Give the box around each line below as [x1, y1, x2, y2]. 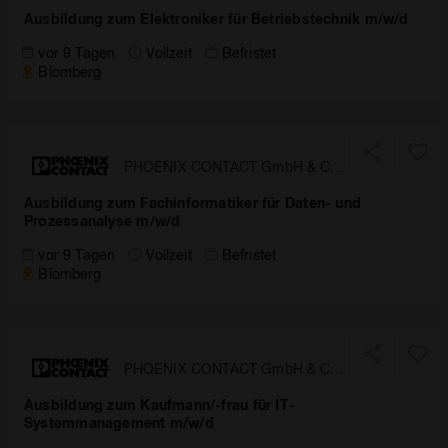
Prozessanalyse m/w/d [24, 212, 181, 229]
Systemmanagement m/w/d [24, 414, 214, 431]
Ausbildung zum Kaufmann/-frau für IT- [24, 396, 296, 413]
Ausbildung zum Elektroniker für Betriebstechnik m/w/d [24, 10, 409, 27]
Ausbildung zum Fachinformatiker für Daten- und [24, 194, 362, 211]
